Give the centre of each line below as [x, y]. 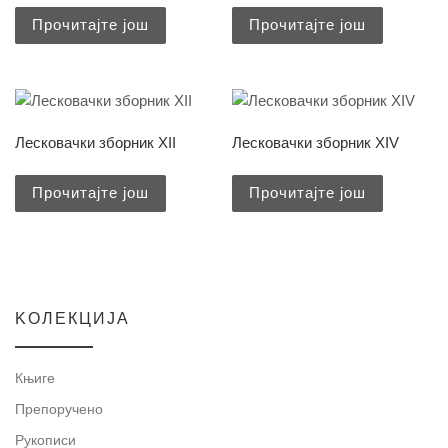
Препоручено [59, 409]
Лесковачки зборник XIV [316, 143]
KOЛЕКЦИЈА [72, 319]
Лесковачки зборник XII [95, 143]
